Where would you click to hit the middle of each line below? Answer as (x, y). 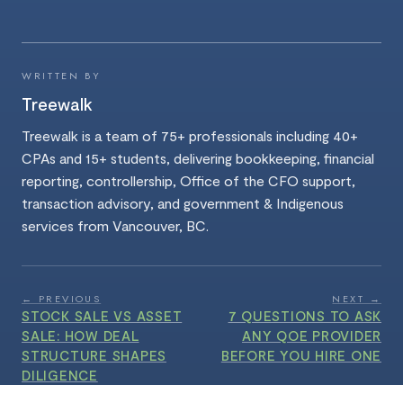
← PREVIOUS (62, 298)
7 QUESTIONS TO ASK (304, 315)
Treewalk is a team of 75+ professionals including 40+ (190, 135)
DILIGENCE (60, 375)
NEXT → (357, 298)
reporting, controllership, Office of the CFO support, (188, 180)
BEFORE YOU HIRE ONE (301, 355)
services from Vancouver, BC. (115, 225)
